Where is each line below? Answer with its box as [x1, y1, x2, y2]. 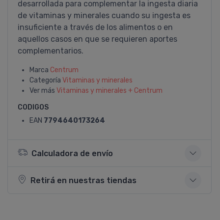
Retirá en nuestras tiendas [30, 175, 137, 185]
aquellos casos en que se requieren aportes [18, 34, 177, 44]
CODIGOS [18, 103, 49, 111]
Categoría [29, 76, 62, 84]
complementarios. [18, 46, 83, 55]
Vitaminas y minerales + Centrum [56, 86, 163, 95]
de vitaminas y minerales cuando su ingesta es [18, 11, 191, 20]
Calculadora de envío [31, 148, 113, 158]
